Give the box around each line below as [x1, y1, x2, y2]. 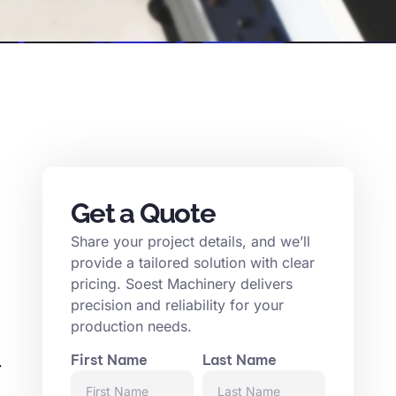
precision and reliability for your [71, 296, 284, 314]
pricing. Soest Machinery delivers [71, 275, 293, 293]
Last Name [202, 351, 277, 369]
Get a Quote [71, 197, 216, 229]
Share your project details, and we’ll [71, 232, 310, 250]
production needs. [71, 317, 192, 335]
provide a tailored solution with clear [71, 254, 315, 271]
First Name [71, 351, 148, 369]
